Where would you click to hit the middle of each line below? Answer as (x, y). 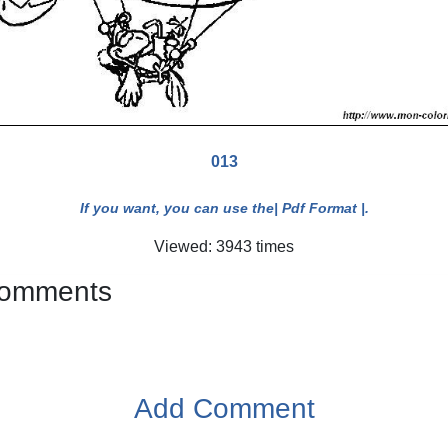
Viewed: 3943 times (224, 247)
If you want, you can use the (176, 208)
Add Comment (224, 409)
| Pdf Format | (319, 208)
